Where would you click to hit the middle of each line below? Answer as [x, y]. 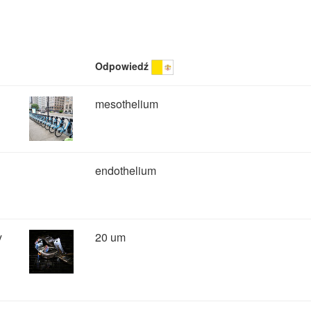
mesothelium [127, 104]
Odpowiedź [122, 66]
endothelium [126, 170]
